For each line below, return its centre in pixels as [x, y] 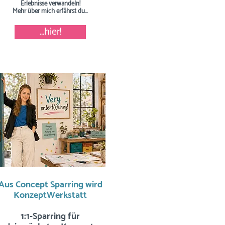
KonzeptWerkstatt [50, 195]
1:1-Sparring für [50, 216]
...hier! [50, 32]
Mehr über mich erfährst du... [50, 11]
